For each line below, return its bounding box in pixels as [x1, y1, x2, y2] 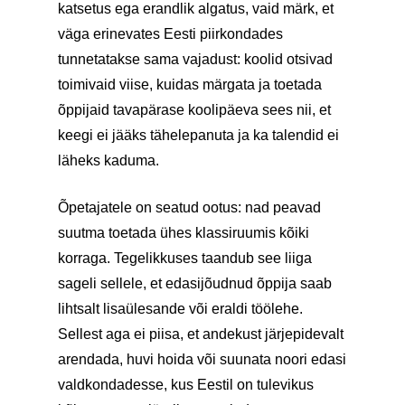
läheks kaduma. [58, 153, 159, 168]
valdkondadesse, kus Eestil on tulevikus [58, 377, 314, 392]
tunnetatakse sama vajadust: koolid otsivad [58, 52, 333, 67]
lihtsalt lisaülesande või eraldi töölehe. [58, 301, 303, 316]
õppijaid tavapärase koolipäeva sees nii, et [58, 102, 331, 118]
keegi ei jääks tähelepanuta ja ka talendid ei [58, 127, 339, 143]
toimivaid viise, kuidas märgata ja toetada [58, 77, 322, 92]
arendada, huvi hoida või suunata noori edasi [58, 352, 346, 367]
